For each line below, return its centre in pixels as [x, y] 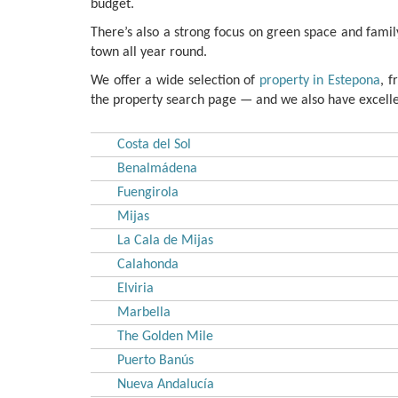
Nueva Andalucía [166, 384]
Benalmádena [157, 168]
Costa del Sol [154, 144]
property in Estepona [319, 80]
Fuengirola [148, 192]
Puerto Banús [155, 360]
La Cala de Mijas [165, 240]
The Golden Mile [165, 336]
